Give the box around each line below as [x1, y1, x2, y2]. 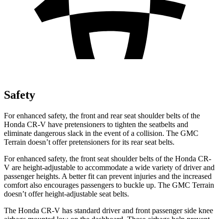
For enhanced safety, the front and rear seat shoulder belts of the [4, 111, 200, 120]
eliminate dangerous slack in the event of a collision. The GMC [4, 129, 198, 137]
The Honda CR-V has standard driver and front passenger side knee [4, 206, 213, 215]
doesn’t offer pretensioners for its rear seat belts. [26, 137, 175, 146]
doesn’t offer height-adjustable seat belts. [4, 189, 129, 198]
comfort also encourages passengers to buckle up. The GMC [4, 180, 192, 189]
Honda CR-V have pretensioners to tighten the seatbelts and [4, 120, 188, 129]
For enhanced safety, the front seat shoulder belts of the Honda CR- [4, 154, 211, 163]
